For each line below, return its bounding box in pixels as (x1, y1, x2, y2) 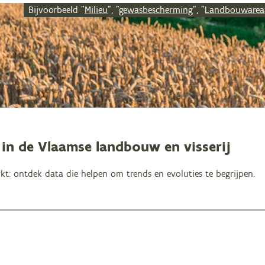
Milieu (85, 4, 108, 15)
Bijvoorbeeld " (28, 4, 85, 15)
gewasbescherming (119, 4, 193, 15)
